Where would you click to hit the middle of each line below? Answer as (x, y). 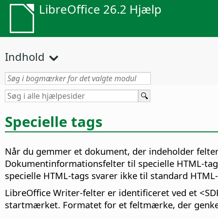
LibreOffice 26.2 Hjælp (100, 9)
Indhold (25, 56)
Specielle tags (54, 121)
